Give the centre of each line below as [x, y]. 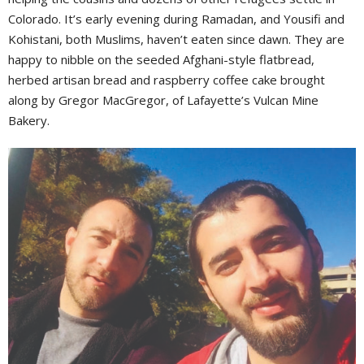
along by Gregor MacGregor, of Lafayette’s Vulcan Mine [163, 100]
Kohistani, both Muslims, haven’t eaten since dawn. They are [176, 39]
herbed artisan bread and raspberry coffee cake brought [167, 79]
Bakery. [30, 120]
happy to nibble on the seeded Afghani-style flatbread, [161, 59]
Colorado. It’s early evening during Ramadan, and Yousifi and [176, 18]
